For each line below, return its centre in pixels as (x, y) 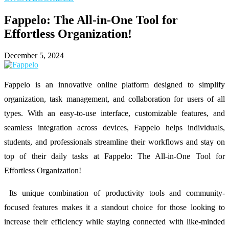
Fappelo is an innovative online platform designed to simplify (114, 84)
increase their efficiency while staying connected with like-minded (114, 221)
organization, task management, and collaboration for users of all (114, 99)
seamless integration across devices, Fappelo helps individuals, (114, 127)
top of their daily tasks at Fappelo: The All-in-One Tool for (114, 156)
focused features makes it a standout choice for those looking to (114, 207)
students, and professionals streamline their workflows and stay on (114, 142)
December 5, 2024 (34, 55)
